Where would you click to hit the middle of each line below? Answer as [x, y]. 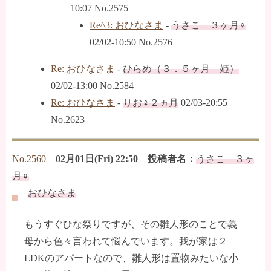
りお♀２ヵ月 [151, 103]
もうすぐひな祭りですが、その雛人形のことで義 [131, 224]
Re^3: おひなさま [126, 25]
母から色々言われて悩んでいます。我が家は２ [126, 241]
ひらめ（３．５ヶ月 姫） [181, 69]
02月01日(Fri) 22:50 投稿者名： [126, 159]
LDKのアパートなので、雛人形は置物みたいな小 [131, 258]
